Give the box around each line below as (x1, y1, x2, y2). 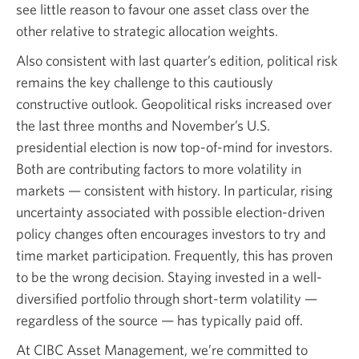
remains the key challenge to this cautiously (16, 73, 273, 91)
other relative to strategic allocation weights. (16, 22, 281, 39)
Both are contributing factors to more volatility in (16, 159, 301, 177)
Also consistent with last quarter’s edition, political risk (16, 51, 337, 69)
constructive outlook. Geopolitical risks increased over (16, 95, 332, 112)
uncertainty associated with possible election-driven (16, 203, 325, 220)
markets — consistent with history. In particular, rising (16, 181, 333, 199)
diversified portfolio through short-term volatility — (16, 289, 317, 307)
